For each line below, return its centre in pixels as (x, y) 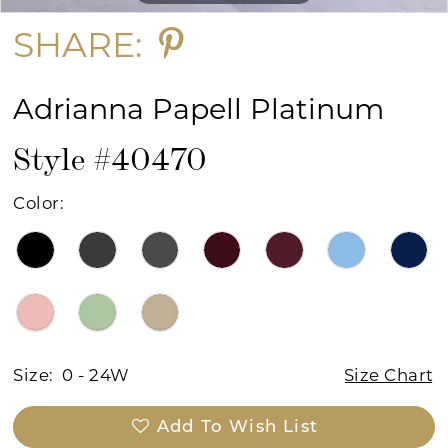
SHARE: (78, 45)
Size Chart (388, 374)
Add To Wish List (237, 427)
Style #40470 (110, 156)
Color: (39, 203)
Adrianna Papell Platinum (199, 109)
